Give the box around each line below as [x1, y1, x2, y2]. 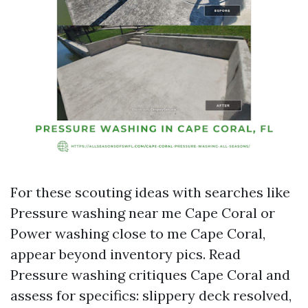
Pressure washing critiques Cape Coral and [10, 266, 290, 283]
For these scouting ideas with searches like [10, 184, 290, 201]
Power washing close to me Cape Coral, [10, 225, 265, 242]
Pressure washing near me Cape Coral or [10, 204, 275, 221]
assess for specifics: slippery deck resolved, [10, 287, 291, 304]
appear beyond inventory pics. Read [10, 245, 241, 263]
